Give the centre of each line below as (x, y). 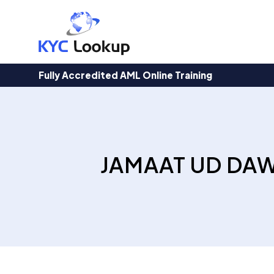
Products (100, 10)
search (94, 18)
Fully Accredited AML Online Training (125, 75)
